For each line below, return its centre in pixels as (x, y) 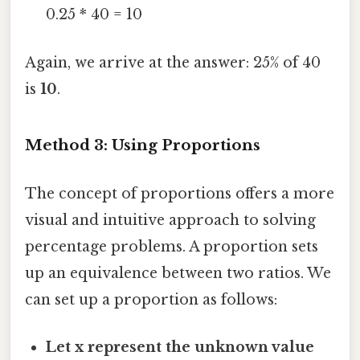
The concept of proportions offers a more (180, 193)
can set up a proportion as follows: (151, 299)
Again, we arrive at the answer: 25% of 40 (173, 62)
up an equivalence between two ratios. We (178, 273)
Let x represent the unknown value (180, 347)
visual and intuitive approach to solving (170, 220)
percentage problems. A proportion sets (172, 246)
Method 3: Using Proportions (143, 145)
